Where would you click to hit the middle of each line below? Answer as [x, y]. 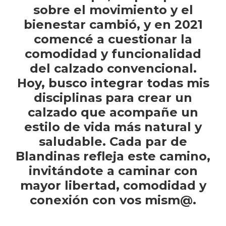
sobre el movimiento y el [113, 10]
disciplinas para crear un [113, 98]
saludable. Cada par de [113, 142]
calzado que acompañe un [113, 112]
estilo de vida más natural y [113, 127]
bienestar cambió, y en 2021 [113, 25]
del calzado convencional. [113, 69]
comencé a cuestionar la [113, 39]
